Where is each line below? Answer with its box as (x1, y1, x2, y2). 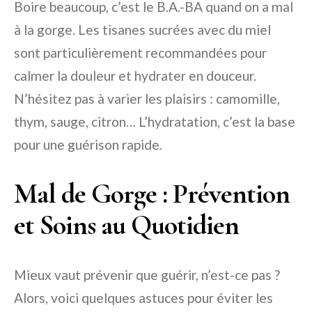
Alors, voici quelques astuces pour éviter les (14, 289, 273, 306)
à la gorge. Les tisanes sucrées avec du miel (14, 21, 271, 38)
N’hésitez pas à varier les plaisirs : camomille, (14, 90, 280, 107)
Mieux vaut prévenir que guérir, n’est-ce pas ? (14, 266, 280, 283)
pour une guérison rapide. (14, 136, 162, 153)
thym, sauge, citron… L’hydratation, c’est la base (14, 113, 295, 130)
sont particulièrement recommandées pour (14, 44, 267, 61)
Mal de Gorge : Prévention (14, 176, 290, 210)
